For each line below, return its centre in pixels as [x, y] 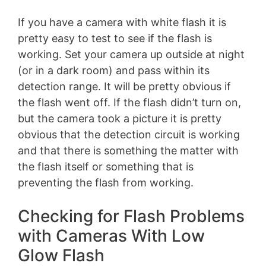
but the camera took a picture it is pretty [120, 118]
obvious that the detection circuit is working [129, 134]
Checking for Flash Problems [131, 216]
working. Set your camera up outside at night [131, 54]
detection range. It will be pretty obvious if [124, 86]
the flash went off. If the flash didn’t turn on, [129, 102]
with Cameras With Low [111, 235]
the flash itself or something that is [106, 166]
